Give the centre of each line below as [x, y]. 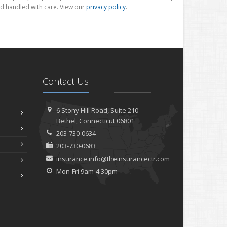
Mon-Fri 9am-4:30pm [87, 171]
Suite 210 [125, 110]
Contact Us [65, 81]
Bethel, [67, 121]
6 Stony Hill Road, [84, 110]
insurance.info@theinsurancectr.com [113, 159]
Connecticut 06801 [106, 121]
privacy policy [106, 7]
